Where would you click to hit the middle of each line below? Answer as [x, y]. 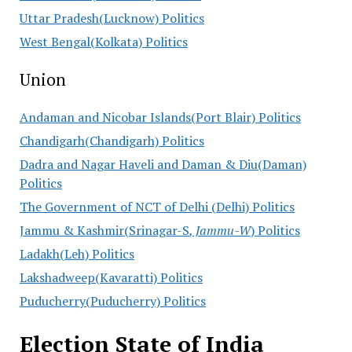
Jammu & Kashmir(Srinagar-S [104, 230]
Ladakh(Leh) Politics [77, 254]
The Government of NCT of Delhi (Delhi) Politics [157, 207]
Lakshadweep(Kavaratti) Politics [111, 277]
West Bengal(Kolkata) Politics [103, 42]
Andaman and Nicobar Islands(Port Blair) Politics [160, 117]
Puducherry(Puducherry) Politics [112, 301]
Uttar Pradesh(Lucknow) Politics [112, 18]
